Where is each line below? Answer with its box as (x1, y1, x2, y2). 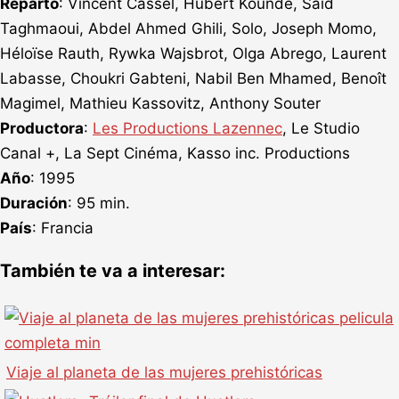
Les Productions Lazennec (93, 119, 282, 138)
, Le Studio (282, 119, 360, 138)
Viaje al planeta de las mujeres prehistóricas (6, 362, 322, 381)
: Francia (32, 219, 94, 238)
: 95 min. (68, 194, 130, 213)
